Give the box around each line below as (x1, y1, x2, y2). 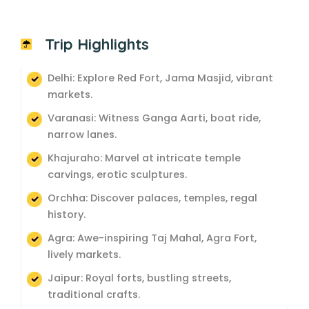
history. (48, 208, 86, 221)
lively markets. (48, 248, 121, 261)
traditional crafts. (48, 288, 140, 301)
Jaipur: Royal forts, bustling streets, (48, 271, 231, 285)
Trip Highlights (45, 34, 149, 54)
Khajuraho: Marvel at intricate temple (48, 151, 241, 165)
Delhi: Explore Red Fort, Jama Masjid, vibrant (48, 71, 273, 85)
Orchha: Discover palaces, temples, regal (48, 191, 257, 205)
